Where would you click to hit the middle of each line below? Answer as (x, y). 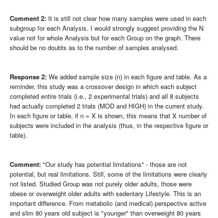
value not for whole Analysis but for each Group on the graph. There (105, 37)
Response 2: (28, 76)
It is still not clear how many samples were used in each (126, 18)
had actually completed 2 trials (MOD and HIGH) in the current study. (107, 106)
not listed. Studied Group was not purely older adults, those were (101, 183)
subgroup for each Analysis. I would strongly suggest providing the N (107, 28)
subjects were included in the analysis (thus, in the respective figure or (109, 125)
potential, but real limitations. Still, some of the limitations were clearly (109, 174)
